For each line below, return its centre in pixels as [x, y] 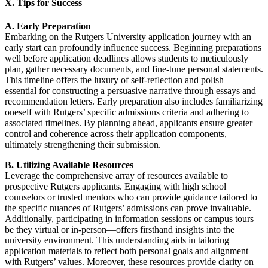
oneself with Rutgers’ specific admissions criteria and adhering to [127, 112]
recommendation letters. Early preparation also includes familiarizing [134, 102]
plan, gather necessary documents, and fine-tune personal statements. [134, 69]
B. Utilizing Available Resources [69, 165]
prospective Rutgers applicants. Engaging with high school [115, 187]
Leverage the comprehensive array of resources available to [116, 176]
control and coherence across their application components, [116, 134]
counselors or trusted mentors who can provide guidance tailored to [131, 197]
